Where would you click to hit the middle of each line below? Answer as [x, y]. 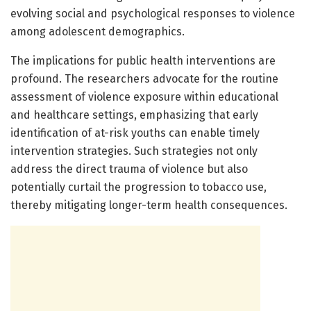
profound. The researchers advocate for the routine [144, 78]
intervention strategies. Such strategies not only [134, 151]
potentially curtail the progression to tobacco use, [138, 187]
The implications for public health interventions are [143, 60]
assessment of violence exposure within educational [144, 96]
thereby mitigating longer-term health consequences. [149, 205]
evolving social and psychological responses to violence [153, 13]
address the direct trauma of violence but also [129, 169]
